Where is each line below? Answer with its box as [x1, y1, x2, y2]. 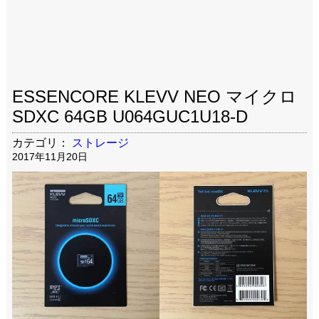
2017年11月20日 [11, 151, 88, 162]
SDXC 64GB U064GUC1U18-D [11, 107, 248, 126]
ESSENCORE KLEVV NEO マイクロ [11, 87, 297, 106]
